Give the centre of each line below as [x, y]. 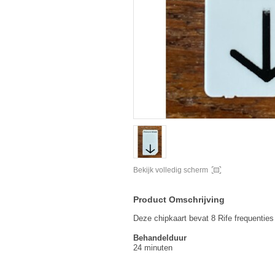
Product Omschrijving [179, 199]
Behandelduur [160, 238]
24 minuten [153, 248]
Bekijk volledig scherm [171, 170]
